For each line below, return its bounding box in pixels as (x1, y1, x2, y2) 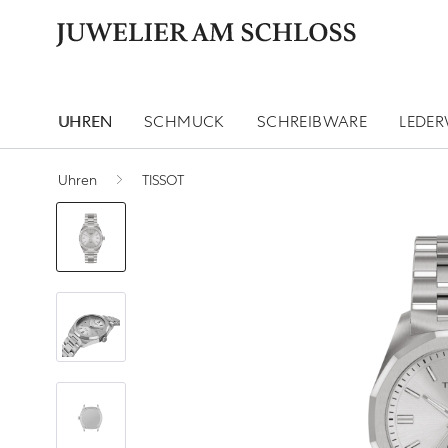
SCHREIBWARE (256, 111, 368, 133)
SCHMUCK (144, 111, 225, 133)
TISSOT (142, 171, 185, 190)
